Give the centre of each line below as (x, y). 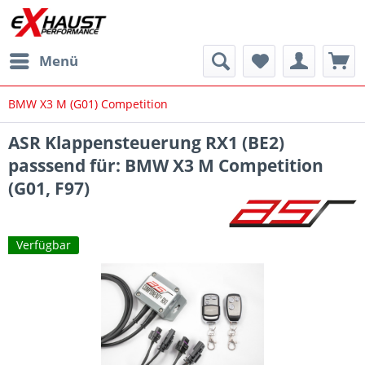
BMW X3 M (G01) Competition (88, 104)
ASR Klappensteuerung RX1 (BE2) (146, 143)
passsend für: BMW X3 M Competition (166, 165)
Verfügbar (44, 245)
